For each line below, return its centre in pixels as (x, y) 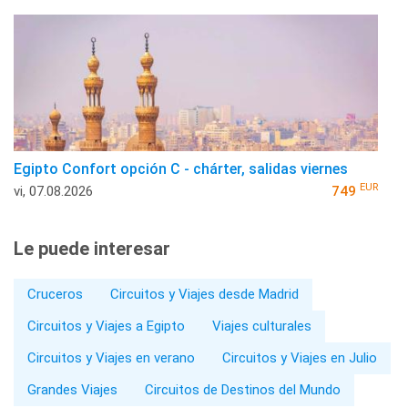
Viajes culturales (262, 326)
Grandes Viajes (72, 389)
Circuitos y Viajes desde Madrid (204, 294)
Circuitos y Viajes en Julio (300, 357)
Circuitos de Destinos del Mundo (243, 389)
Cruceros (55, 294)
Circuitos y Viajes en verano (111, 357)
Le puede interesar (92, 248)
